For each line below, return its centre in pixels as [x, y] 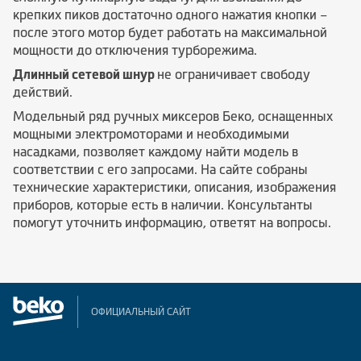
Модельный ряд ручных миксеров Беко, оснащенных [173, 116]
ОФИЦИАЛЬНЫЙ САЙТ [141, 312]
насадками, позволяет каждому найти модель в [156, 151]
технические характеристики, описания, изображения [174, 187]
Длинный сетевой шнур [85, 74]
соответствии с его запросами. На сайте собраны [160, 169]
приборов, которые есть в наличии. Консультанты [163, 205]
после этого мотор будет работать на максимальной [170, 32]
